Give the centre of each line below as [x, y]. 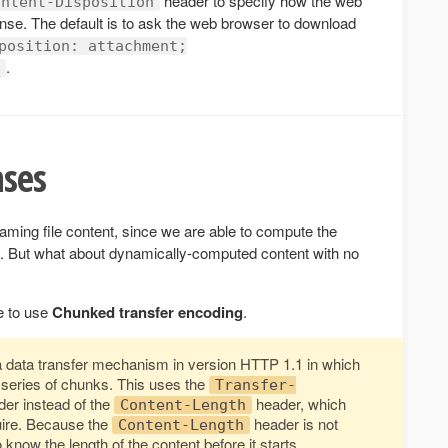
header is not [294, 424]
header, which [299, 404]
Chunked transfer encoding [147, 312]
